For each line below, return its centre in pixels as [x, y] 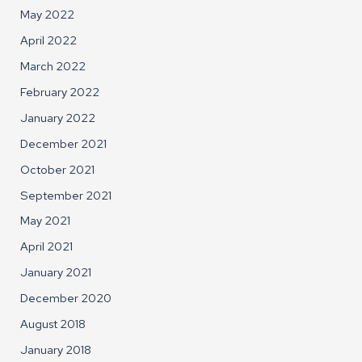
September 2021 [66, 195]
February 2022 [60, 91]
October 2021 [58, 169]
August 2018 [53, 324]
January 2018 [56, 350]
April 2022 [49, 40]
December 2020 [66, 298]
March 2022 [53, 65]
